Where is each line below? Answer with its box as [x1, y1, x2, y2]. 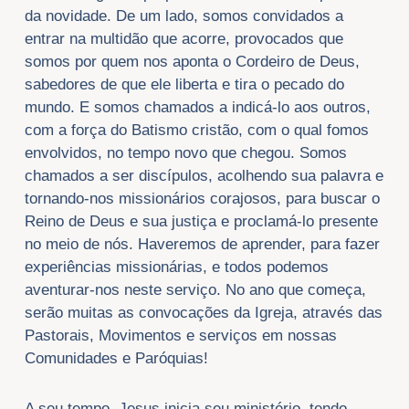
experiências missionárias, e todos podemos [24, 258, 329, 277]
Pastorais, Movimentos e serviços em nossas [24, 327, 337, 345]
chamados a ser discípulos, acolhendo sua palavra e [24, 167, 383, 185]
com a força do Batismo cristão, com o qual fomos [24, 121, 369, 140]
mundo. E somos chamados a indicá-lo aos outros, [24, 99, 371, 117]
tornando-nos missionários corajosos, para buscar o [24, 190, 380, 208]
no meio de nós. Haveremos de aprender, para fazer [24, 236, 380, 254]
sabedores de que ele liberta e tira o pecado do [24, 76, 344, 94]
